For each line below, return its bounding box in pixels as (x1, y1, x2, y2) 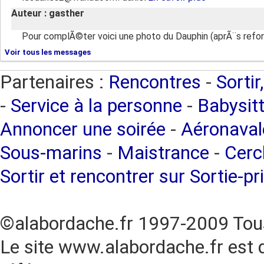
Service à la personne (11, 95, 182, 117)
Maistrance (117, 142, 209, 164)
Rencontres (108, 71, 201, 93)
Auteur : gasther (11, 8, 84, 19)
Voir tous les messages (5, 48, 91, 57)
